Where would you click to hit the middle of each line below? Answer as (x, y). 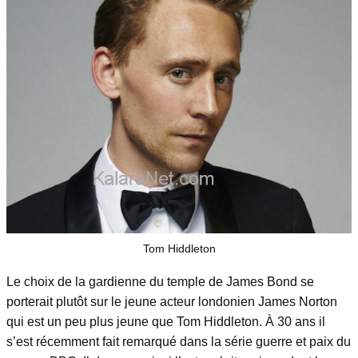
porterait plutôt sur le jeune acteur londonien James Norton (172, 301)
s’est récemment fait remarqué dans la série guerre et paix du (179, 341)
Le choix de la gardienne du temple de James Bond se (160, 281)
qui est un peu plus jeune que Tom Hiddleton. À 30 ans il (166, 321)
